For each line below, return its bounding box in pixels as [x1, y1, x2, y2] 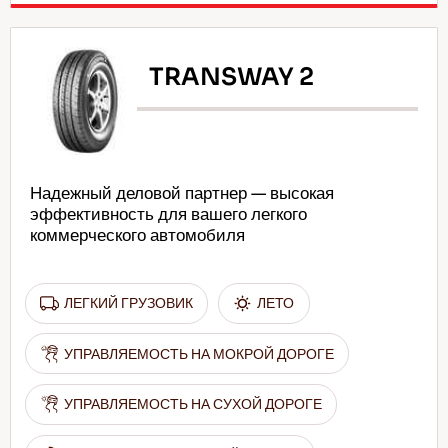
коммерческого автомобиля [29, 224, 245, 246]
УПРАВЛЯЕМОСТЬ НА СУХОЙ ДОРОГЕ [64, 395, 323, 414]
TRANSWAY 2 [149, 62, 315, 93]
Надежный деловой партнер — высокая [29, 182, 334, 204]
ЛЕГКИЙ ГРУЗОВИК [64, 294, 194, 313]
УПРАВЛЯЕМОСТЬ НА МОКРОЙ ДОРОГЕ [64, 344, 335, 363]
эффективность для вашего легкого [29, 203, 307, 225]
